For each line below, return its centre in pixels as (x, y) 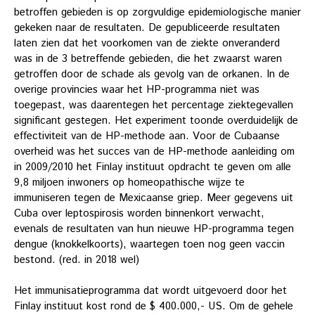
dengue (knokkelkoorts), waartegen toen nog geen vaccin (149, 244)
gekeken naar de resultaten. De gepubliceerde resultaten (147, 27)
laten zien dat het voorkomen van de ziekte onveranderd (147, 43)
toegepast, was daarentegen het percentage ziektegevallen (154, 105)
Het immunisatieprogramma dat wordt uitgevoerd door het (150, 291)
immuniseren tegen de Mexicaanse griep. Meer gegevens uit (154, 198)
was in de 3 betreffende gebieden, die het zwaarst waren (148, 58)
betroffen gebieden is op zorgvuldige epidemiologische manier (157, 12)
